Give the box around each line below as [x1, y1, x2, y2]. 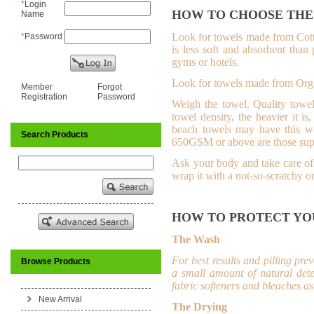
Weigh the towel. [172, 98, 254, 110]
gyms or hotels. [172, 56, 239, 68]
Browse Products [21, 257, 90, 266]
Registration [21, 92, 67, 102]
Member [21, 82, 53, 92]
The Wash [172, 233, 220, 245]
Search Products [21, 130, 88, 139]
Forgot [97, 82, 122, 92]
